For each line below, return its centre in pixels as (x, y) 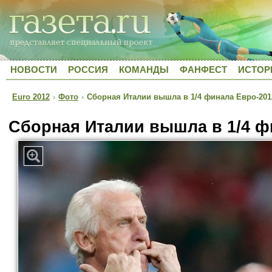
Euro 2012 (31, 97)
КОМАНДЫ (144, 70)
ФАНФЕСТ (203, 70)
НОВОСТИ (34, 70)
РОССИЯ (88, 70)
